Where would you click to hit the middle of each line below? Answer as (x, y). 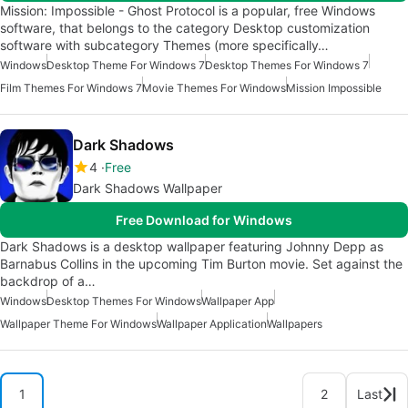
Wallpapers (295, 323)
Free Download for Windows (204, 219)
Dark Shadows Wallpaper (148, 188)
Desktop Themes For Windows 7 (287, 65)
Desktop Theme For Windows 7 (126, 65)
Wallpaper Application (212, 323)
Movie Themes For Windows (214, 87)
